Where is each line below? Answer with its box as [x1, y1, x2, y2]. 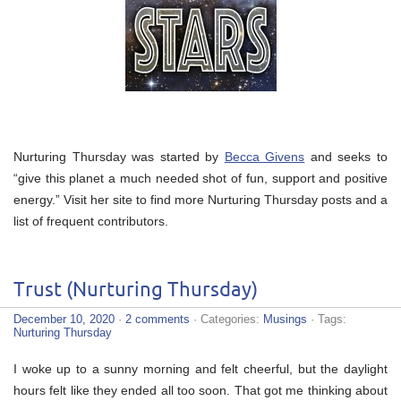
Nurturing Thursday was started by [13, 149, 225, 164]
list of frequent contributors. [13, 213, 168, 228]
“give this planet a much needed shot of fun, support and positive [13, 170, 388, 185]
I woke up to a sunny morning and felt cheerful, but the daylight [13, 361, 388, 376]
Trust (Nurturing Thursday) [13, 279, 258, 301]
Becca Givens [224, 149, 305, 164]
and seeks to [304, 149, 388, 164]
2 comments [125, 311, 190, 326]
